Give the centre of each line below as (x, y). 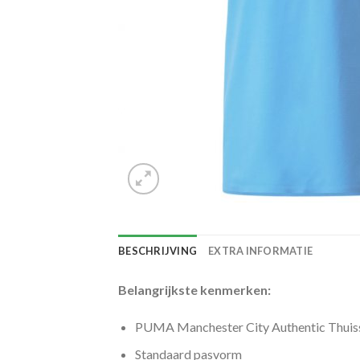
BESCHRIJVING (158, 251)
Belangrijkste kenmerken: (194, 290)
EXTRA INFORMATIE (261, 251)
